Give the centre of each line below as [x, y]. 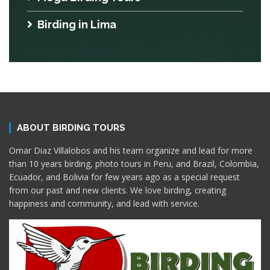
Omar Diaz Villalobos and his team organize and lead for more [131, 150]
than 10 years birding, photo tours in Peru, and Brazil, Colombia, [134, 164]
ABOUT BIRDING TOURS [71, 128]
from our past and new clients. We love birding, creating [118, 190]
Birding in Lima [77, 24]
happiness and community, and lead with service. [104, 203]
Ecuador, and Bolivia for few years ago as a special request [124, 177]
